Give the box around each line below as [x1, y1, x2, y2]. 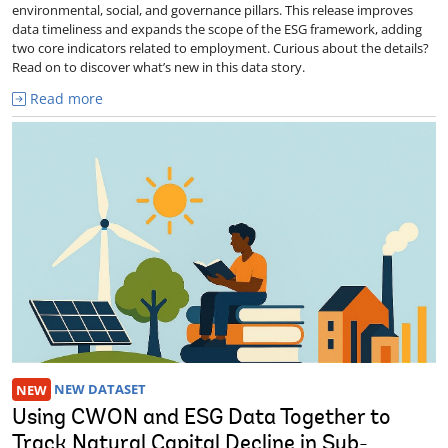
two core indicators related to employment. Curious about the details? [12, 39, 429, 57]
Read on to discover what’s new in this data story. [12, 58, 305, 76]
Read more [26, 89, 103, 108]
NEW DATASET [50, 380, 146, 399]
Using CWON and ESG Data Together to [12, 408, 391, 431]
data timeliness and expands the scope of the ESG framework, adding [12, 20, 422, 38]
